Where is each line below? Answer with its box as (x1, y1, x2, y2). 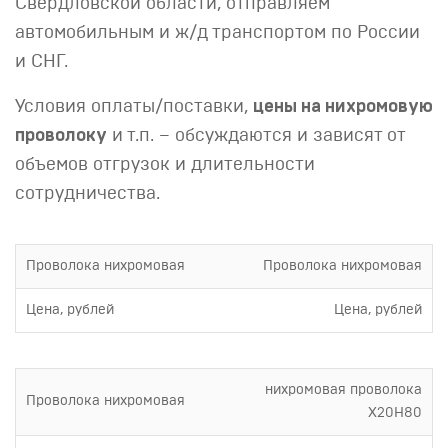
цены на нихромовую (253, 98, 433, 116)
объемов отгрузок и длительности (15, 156, 315, 174)
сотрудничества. (15, 185, 160, 203)
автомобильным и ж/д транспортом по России (15, 24, 420, 42)
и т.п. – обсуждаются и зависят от (107, 127, 405, 145)
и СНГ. (15, 53, 68, 71)
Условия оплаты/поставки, (15, 98, 253, 116)
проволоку (15, 127, 107, 145)
